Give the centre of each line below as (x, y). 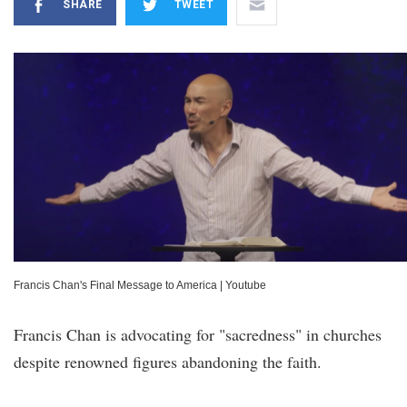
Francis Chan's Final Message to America (115, 285)
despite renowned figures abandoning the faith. (168, 362)
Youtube (246, 285)
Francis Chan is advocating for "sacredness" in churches (198, 334)
